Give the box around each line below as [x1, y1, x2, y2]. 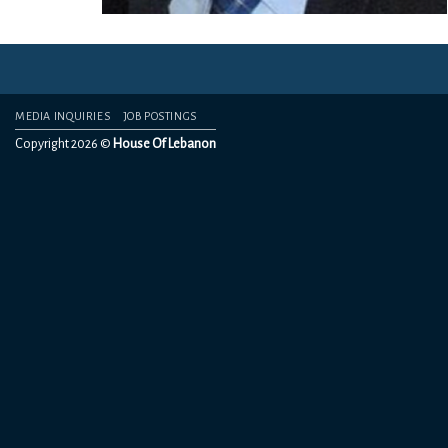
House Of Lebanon [113, 136, 216, 151]
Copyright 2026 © [15, 136, 113, 151]
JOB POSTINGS [122, 110, 197, 122]
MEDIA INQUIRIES [15, 110, 111, 122]
